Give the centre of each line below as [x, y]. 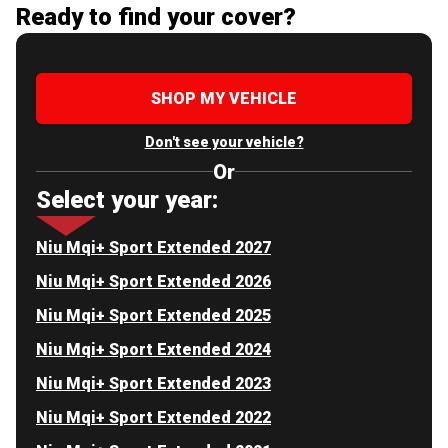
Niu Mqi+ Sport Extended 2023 [153, 383]
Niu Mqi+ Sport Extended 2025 [153, 315]
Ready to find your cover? [156, 16]
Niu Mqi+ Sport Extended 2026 [153, 281]
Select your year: [127, 199]
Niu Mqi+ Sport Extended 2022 [153, 417]
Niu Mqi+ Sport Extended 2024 [153, 349]
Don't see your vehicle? [224, 141]
